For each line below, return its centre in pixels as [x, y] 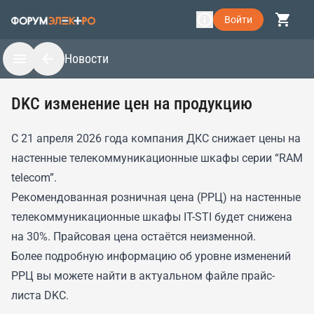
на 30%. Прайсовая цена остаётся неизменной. [134, 237]
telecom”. [34, 178]
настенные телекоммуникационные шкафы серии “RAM [157, 158]
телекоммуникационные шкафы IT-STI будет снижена [152, 217]
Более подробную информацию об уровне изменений [151, 256]
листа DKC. [40, 295]
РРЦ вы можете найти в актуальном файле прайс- [143, 276]
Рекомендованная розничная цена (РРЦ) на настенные [156, 197]
